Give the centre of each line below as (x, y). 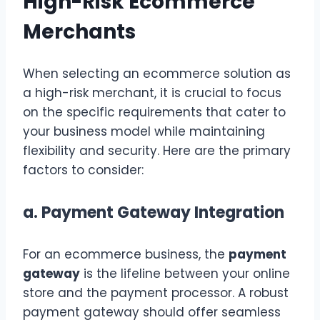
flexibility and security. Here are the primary (157, 150)
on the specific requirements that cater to (154, 112)
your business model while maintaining (144, 131)
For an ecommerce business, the (126, 255)
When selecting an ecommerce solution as (157, 73)
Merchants (79, 32)
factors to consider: (83, 170)
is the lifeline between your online (185, 274)
